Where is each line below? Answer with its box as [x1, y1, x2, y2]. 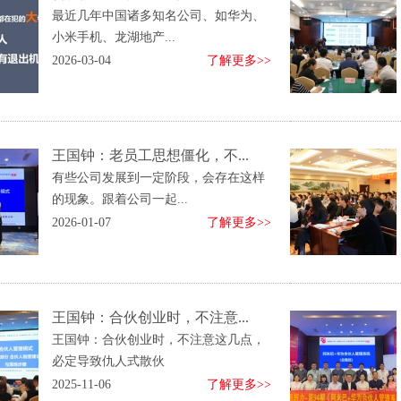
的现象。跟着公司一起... [52, 192, 188, 206]
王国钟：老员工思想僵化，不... [52, 148, 249, 163]
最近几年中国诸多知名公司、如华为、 [52, 9, 265, 22]
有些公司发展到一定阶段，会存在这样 [52, 171, 265, 184]
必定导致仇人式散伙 [52, 354, 165, 368]
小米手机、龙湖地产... [52, 30, 175, 44]
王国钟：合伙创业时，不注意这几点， [52, 333, 265, 346]
